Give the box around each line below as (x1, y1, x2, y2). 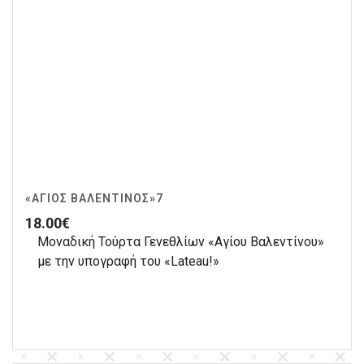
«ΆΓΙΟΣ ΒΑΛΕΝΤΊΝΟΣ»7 (25, 192, 163, 206)
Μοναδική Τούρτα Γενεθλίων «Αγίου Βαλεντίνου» (37, 234, 324, 250)
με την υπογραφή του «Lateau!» (37, 253, 219, 270)
